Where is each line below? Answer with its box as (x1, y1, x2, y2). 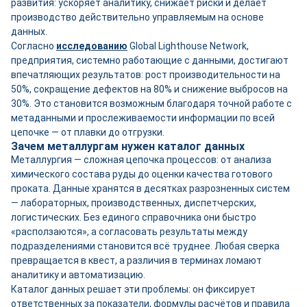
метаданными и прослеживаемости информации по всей (11, 112, 275, 123)
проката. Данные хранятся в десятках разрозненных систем (11, 183, 290, 194)
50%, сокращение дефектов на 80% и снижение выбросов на (11, 84, 288, 95)
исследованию (56, 40, 127, 51)
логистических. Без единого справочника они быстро (11, 212, 256, 223)
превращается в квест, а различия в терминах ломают (11, 255, 262, 266)
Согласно (11, 40, 56, 51)
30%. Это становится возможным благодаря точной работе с (11, 98, 292, 109)
